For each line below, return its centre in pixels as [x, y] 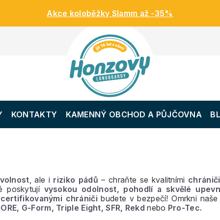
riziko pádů [76, 180]
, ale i [41, 180]
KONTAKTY [34, 114]
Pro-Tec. [185, 208]
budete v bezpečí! [135, 198]
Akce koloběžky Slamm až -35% [110, 13]
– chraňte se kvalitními [143, 180]
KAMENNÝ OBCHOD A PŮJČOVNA [134, 114]
